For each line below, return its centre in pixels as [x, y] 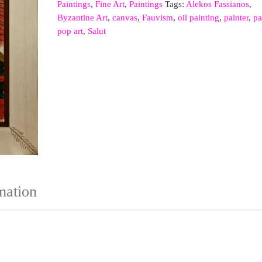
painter [236, 18]
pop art [70, 31]
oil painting [199, 18]
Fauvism [158, 18]
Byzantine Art [82, 18]
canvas [125, 18]
